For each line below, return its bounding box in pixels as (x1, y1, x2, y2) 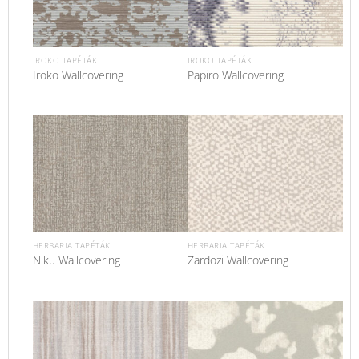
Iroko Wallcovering (32, 67, 123, 83)
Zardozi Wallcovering (187, 252, 288, 268)
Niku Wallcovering (32, 252, 120, 268)
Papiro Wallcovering (187, 67, 284, 83)
